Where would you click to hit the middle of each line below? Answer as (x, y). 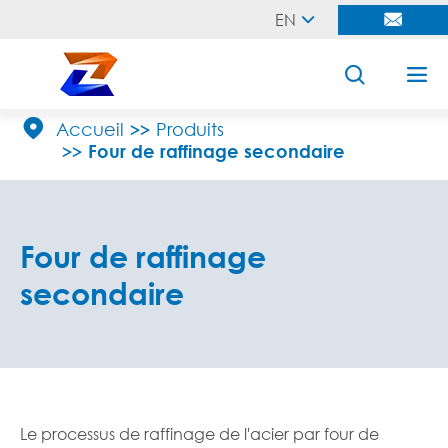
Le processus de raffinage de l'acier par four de (199, 433)
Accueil (90, 129)
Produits (190, 129)
